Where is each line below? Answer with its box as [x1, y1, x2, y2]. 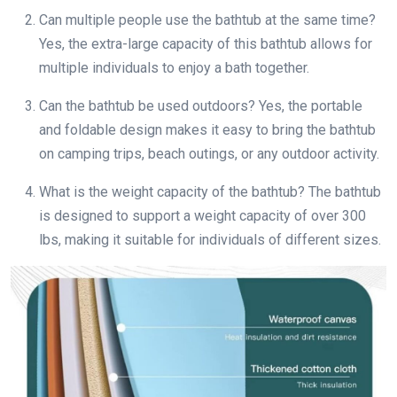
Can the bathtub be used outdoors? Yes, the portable [39, 97, 362, 114]
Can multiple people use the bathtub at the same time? [39, 11, 376, 28]
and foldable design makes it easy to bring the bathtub [39, 121, 376, 138]
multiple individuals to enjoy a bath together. [39, 58, 309, 76]
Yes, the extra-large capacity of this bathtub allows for [39, 35, 372, 52]
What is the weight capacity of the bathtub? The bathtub [39, 183, 381, 200]
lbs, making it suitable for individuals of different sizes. [39, 230, 381, 248]
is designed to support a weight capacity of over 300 [39, 206, 366, 224]
